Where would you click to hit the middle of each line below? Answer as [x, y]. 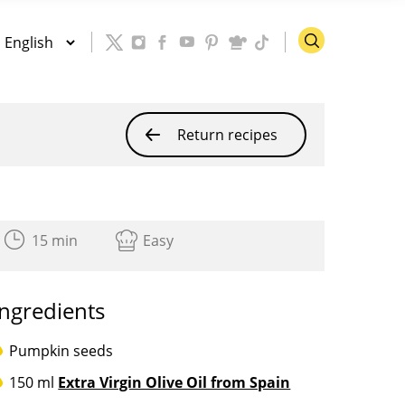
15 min [55, 240]
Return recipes [227, 135]
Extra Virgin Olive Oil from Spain [174, 382]
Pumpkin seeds [61, 351]
